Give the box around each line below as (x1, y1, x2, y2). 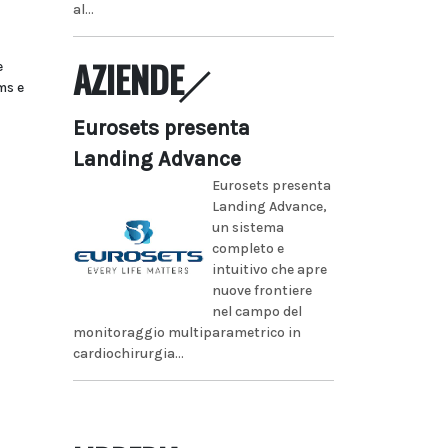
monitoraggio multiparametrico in (73, 323, 301, 341)
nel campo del (211, 302, 302, 320)
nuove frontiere (211, 281, 312, 299)
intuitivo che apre (211, 260, 327, 278)
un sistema (211, 218, 284, 236)
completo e (211, 239, 284, 257)
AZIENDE (73, 52, 184, 105)
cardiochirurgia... (73, 344, 184, 362)
